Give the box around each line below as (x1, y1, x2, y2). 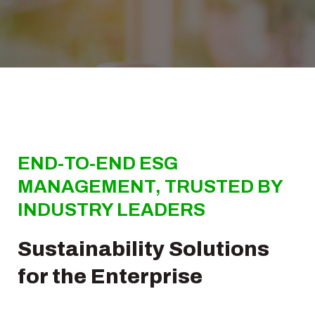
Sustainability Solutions (18, 238, 269, 260)
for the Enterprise (18, 265, 202, 288)
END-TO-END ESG (18, 153, 178, 173)
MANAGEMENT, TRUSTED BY (18, 176, 283, 196)
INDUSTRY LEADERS (18, 200, 205, 219)
